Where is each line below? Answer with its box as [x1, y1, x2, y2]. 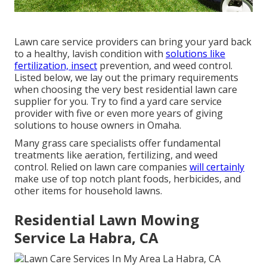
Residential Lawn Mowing [14, 210, 199, 230]
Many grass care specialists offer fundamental [14, 136, 221, 150]
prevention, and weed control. [97, 59, 232, 73]
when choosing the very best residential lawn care [14, 83, 237, 97]
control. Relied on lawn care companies [14, 160, 190, 174]
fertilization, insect [14, 59, 97, 73]
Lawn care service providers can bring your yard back [14, 35, 252, 49]
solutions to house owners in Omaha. [14, 119, 181, 132]
